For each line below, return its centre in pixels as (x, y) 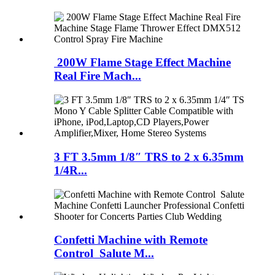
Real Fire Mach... (98, 76)
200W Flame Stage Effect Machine (142, 63)
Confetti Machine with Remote (131, 240)
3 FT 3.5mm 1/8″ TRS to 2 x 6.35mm (149, 157)
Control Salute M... (104, 254)
